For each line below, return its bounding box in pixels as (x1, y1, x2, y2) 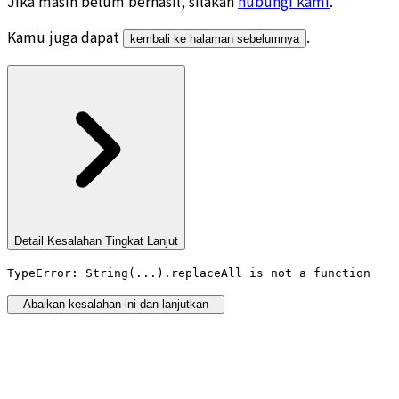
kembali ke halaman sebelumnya (130, 31, 299, 45)
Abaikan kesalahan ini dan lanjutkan (23, 297, 208, 312)
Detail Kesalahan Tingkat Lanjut (14, 233, 178, 248)
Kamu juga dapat (7, 25, 123, 47)
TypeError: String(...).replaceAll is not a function (7, 266, 370, 281)
